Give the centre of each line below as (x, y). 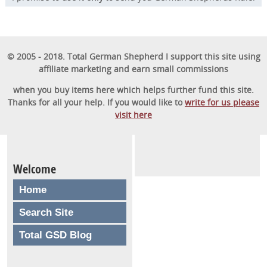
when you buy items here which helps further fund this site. (133, 89)
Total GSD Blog (55, 235)
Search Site (46, 212)
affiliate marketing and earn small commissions (133, 69)
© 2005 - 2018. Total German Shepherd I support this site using (133, 56)
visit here (133, 114)
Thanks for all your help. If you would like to (96, 102)
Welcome (35, 169)
